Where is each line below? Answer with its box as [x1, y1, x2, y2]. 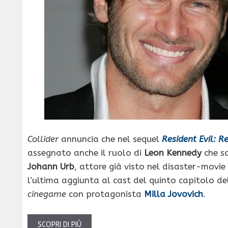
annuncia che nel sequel [59, 134, 162, 145]
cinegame [27, 189, 66, 199]
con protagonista [66, 189, 144, 199]
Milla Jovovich [144, 189, 203, 199]
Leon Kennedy [144, 148, 202, 158]
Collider [27, 134, 59, 145]
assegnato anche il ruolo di [27, 148, 144, 158]
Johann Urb [27, 161, 74, 172]
